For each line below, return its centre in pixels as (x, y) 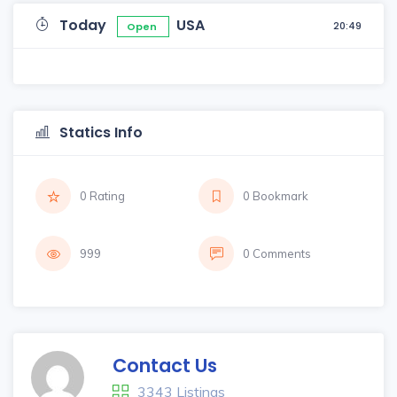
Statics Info (99, 132)
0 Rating (102, 196)
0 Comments (277, 253)
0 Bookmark (276, 196)
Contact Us (165, 366)
